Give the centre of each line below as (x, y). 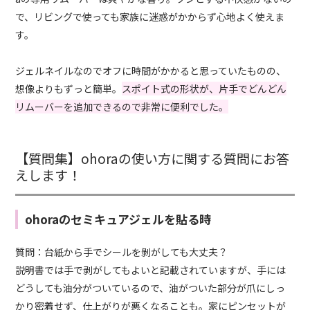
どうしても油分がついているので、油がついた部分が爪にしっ (151, 288)
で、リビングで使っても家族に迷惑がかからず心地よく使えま (150, 17)
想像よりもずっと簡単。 (69, 89)
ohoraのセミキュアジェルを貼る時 (118, 219)
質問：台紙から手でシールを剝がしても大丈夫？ (122, 252)
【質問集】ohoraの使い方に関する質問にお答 (153, 158)
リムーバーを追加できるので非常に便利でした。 (122, 107)
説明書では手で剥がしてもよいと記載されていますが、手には (151, 270)
